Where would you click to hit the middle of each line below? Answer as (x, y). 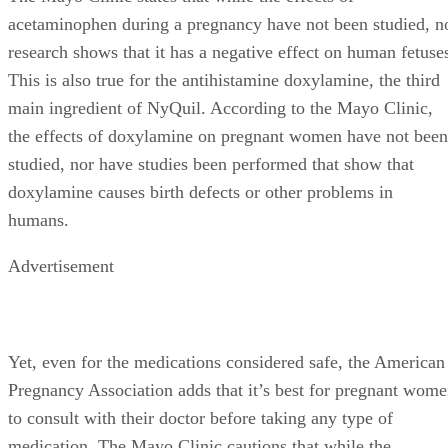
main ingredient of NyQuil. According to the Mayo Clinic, (220, 108)
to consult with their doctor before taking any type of (200, 418)
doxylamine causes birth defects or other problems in (200, 192)
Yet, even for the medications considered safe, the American (226, 362)
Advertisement (61, 266)
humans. (38, 220)
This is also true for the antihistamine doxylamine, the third (224, 80)
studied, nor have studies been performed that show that (211, 164)
